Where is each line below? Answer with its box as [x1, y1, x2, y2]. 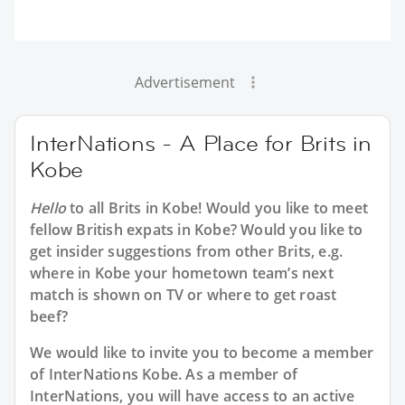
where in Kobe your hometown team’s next [30, 262, 334, 283]
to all [66, 197, 108, 218]
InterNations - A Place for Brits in [30, 128, 372, 157]
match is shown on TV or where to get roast [30, 284, 337, 305]
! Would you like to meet [198, 197, 369, 218]
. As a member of [178, 363, 298, 384]
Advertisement [134, 71, 235, 92]
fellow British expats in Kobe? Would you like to [30, 219, 363, 240]
